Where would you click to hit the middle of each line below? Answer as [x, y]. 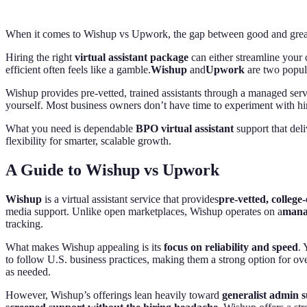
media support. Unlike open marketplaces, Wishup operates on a [144, 211]
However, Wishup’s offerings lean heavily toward [114, 295]
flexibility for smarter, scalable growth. [88, 140]
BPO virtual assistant [185, 128]
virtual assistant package [132, 57]
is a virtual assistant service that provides [130, 199]
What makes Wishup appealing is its [85, 247]
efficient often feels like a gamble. [78, 69]
